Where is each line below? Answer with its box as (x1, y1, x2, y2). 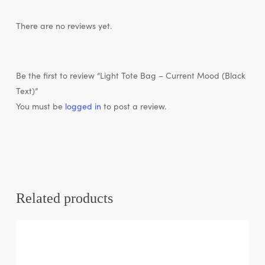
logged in (64, 100, 101, 112)
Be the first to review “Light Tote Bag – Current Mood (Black (15, 69, 245, 81)
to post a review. (101, 100, 166, 112)
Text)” (15, 85, 38, 96)
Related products (15, 190, 113, 206)
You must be (15, 100, 65, 112)
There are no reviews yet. (15, 20, 112, 31)
